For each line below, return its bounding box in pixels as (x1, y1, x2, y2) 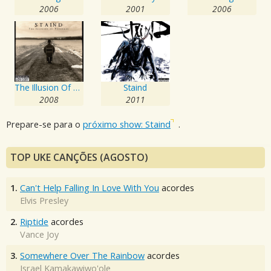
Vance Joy (20, 228, 59, 240)
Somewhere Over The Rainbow (20, 249, 145, 261)
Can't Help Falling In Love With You (20, 181, 159, 194)
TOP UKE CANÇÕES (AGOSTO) (10, 150, 148, 164)
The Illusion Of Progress (73, 81, 80, 93)
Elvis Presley (20, 194, 68, 206)
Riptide (20, 215, 48, 227)
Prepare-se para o (6, 119, 83, 131)
